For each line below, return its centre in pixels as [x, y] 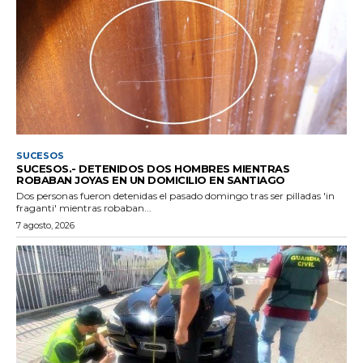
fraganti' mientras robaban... [84, 207]
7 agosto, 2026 [45, 225]
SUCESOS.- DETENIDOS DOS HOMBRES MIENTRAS [153, 168]
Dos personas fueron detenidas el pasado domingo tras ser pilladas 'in [175, 195]
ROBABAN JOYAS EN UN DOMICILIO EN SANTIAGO [151, 179]
